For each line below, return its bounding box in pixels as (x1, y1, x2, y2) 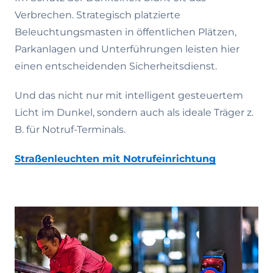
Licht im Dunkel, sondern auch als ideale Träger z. (15, 107, 253, 118)
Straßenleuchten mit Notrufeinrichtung (15, 153, 216, 165)
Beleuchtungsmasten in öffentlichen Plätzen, (15, 26, 236, 38)
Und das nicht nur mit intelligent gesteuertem (15, 90, 243, 101)
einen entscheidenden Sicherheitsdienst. (15, 60, 217, 72)
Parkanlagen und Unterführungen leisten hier (15, 43, 239, 55)
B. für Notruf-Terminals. (15, 124, 126, 135)
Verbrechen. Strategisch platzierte (15, 9, 180, 21)
